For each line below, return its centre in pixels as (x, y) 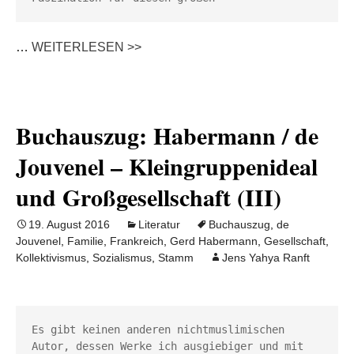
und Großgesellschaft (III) (149, 197)
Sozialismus (122, 258)
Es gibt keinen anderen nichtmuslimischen (158, 330)
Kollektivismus (51, 258)
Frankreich (137, 241)
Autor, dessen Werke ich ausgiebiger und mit (168, 346)
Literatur (159, 224)
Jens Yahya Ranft (266, 258)
